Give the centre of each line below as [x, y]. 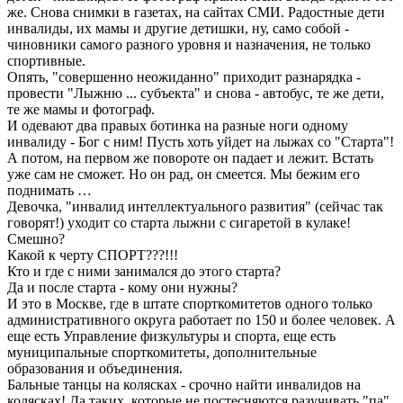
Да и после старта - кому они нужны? [122, 288]
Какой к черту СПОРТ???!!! [93, 255]
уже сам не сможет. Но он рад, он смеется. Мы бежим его [184, 175]
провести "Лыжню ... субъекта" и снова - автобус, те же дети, [196, 94]
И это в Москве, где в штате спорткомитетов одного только [190, 304]
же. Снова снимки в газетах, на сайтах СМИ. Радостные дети [196, 13]
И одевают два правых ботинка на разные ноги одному [178, 126]
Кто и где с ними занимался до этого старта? [144, 272]
